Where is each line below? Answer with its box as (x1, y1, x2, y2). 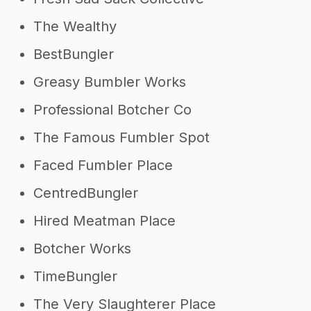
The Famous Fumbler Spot (33, 129, 210, 146)
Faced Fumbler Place (33, 157, 173, 174)
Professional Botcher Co (33, 101, 192, 118)
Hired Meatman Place (33, 212, 176, 229)
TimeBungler (33, 268, 117, 285)
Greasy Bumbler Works (33, 74, 186, 90)
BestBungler (33, 46, 114, 62)
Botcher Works (33, 240, 131, 257)
